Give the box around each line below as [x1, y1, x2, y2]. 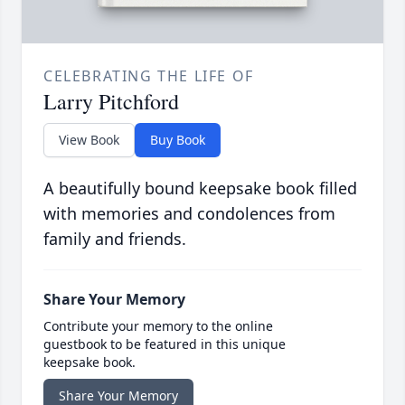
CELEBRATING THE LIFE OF [43, 66, 254, 87]
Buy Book [150, 131, 205, 149]
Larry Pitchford [43, 87, 179, 117]
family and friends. [43, 228, 186, 250]
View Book [59, 131, 119, 149]
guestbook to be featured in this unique [43, 335, 286, 353]
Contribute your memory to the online [43, 317, 273, 335]
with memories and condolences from [43, 202, 335, 225]
